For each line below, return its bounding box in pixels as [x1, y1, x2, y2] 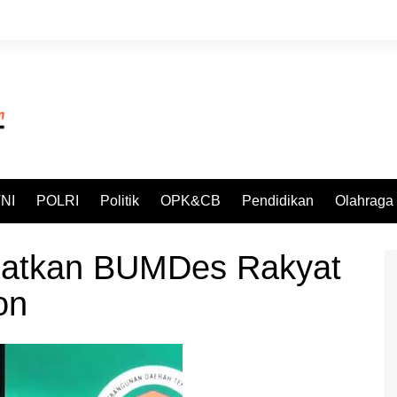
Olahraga [335, 193, 393, 209]
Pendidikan [242, 193, 314, 209]
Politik [100, 193, 139, 209]
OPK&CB [160, 193, 221, 209]
